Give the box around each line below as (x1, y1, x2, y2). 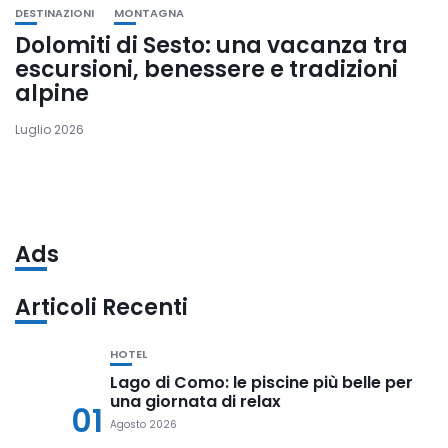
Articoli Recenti (15, 292, 188, 324)
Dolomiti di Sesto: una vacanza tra (15, 30, 408, 62)
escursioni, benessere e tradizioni (15, 54, 398, 86)
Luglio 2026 (15, 121, 84, 139)
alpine (15, 78, 89, 110)
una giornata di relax (110, 390, 281, 414)
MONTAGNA (114, 5, 184, 22)
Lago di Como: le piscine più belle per (110, 371, 413, 395)
